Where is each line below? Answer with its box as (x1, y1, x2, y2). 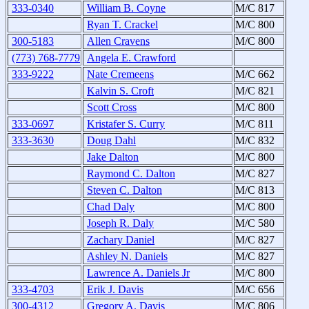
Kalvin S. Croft (87, 85, 154, 97)
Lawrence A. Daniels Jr (87, 267, 190, 279)
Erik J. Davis (87, 283, 143, 296)
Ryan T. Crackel (87, 19, 158, 31)
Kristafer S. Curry (87, 118, 165, 130)
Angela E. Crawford (87, 52, 176, 64)
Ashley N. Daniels (87, 250, 168, 263)
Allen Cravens (87, 35, 150, 48)
